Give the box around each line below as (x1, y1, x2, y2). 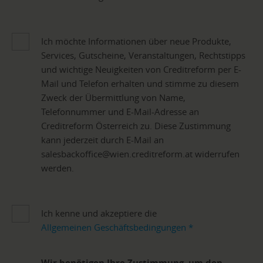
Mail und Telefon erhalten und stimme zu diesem (41, 77, 239, 90)
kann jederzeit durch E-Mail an (41, 134, 164, 146)
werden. (41, 162, 74, 174)
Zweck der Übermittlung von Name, (41, 92, 186, 104)
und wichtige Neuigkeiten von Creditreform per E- (41, 63, 241, 76)
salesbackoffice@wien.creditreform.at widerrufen (41, 148, 240, 160)
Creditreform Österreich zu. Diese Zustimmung (41, 120, 231, 132)
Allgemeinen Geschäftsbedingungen (41, 221, 188, 234)
